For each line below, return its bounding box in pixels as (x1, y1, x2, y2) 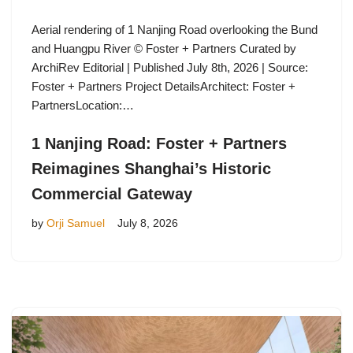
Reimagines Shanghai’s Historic (32, 159, 271, 177)
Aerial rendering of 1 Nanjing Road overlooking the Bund (32, 22, 318, 36)
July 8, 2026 (117, 217, 178, 229)
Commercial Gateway (32, 184, 192, 203)
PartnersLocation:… (32, 98, 137, 112)
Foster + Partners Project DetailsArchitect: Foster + (32, 79, 295, 93)
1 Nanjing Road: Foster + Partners (32, 134, 287, 152)
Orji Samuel (46, 217, 105, 229)
